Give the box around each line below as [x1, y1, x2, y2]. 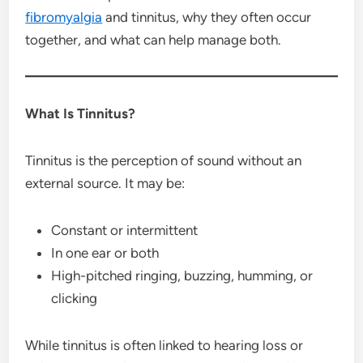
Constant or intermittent [51, 221, 199, 238]
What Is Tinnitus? [25, 105, 136, 122]
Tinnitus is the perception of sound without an [25, 152, 302, 169]
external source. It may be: [25, 174, 186, 191]
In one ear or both [51, 244, 160, 261]
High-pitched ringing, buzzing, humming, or [51, 267, 314, 284]
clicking [51, 289, 98, 306]
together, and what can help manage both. [25, 31, 282, 48]
